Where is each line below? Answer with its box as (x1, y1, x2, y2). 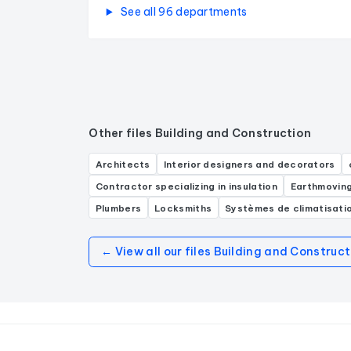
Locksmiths (154, 201, 212, 214)
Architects (95, 157, 150, 170)
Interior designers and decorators (163, 157, 335, 170)
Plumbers (95, 201, 142, 214)
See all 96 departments (118, 5, 248, 20)
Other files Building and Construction (89, 126, 312, 141)
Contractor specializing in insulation (95, 179, 277, 192)
